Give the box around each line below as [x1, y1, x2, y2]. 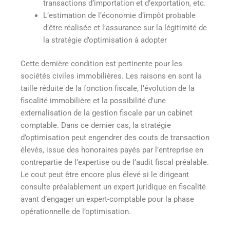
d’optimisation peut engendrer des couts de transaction [21, 132, 209, 142]
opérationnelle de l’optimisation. [21, 206, 131, 216]
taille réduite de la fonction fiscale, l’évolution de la [21, 83, 195, 93]
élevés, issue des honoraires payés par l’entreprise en [21, 145, 203, 155]
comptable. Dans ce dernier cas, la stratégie [21, 120, 171, 130]
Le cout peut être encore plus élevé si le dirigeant [21, 169, 189, 179]
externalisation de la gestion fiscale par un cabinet [21, 108, 193, 118]
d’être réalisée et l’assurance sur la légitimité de [43, 23, 207, 32]
